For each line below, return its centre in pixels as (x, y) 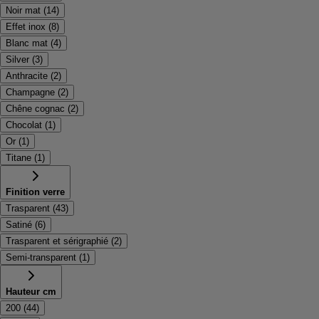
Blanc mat (27, 43)
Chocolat (24, 125)
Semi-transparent (41, 257)
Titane (19, 157)
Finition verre (35, 192)
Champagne (30, 92)
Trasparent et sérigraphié (57, 241)
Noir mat (23, 10)
